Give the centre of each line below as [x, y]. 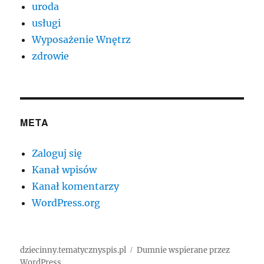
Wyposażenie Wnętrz [82, 39]
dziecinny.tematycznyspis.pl [73, 250]
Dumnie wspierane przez [184, 250]
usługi [47, 23]
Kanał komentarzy [76, 186]
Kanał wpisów [65, 169]
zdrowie [51, 56]
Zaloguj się [57, 153]
